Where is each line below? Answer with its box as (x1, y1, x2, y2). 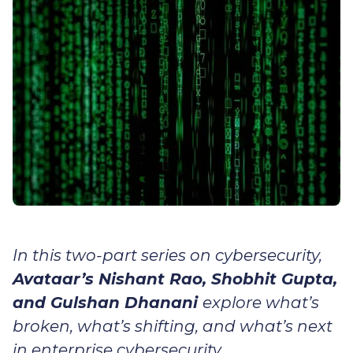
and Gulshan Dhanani (13, 293, 203, 313)
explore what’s (203, 293, 319, 313)
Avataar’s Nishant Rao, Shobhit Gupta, (13, 269, 337, 289)
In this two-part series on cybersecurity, (13, 246, 322, 266)
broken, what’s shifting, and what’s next (13, 317, 333, 336)
